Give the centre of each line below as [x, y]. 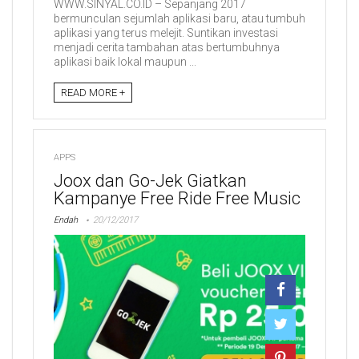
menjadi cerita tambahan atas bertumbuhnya [167, 48]
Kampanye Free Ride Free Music [177, 198]
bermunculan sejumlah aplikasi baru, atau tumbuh [179, 19]
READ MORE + [93, 92]
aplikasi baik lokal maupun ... [125, 62]
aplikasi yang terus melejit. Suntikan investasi [166, 33]
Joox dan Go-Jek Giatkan [150, 180]
